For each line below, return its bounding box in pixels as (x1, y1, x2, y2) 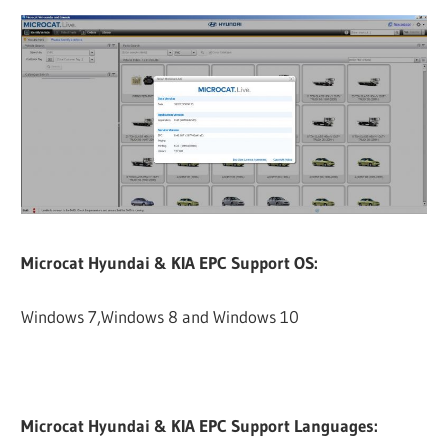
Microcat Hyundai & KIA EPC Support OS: (21, 251, 319, 273)
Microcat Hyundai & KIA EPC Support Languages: (21, 415, 379, 437)
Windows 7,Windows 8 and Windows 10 (21, 306, 300, 328)
